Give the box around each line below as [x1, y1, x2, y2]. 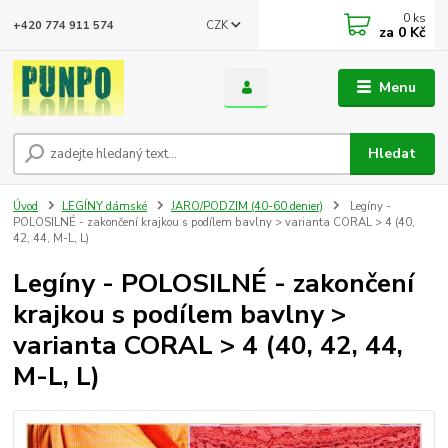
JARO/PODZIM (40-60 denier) [170, 199, 323, 215]
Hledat [368, 144, 417, 164]
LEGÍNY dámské [62, 199, 147, 215]
